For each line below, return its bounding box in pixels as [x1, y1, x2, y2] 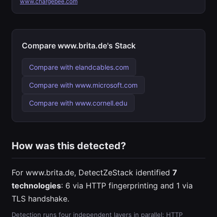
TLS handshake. [12, 194, 69, 203]
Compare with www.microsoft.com [29, 81, 138, 89]
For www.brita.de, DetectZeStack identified [12, 168, 172, 177]
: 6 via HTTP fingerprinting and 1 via [61, 181, 193, 190]
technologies [12, 181, 61, 190]
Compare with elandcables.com [29, 63, 129, 71]
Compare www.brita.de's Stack [22, 41, 136, 50]
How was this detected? [12, 140, 126, 152]
